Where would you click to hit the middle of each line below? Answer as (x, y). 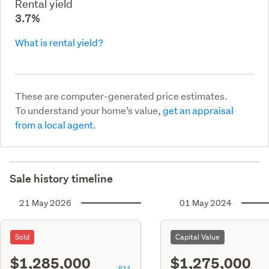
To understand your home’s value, (89, 110)
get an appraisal (198, 110)
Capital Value (198, 237)
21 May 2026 (45, 203)
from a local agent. (56, 124)
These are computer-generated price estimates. (121, 95)
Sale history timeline (61, 178)
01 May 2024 (206, 203)
